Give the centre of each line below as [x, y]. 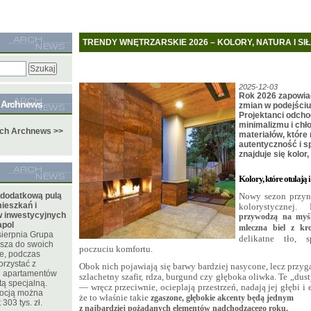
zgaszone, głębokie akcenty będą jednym [222, 298]
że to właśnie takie [115, 298]
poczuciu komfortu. [116, 249]
